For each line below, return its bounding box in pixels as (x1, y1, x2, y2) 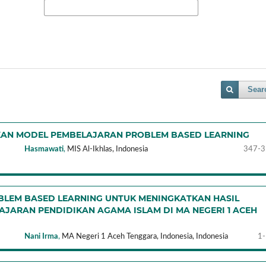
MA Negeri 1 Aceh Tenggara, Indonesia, (62, 232, 195, 240)
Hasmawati (24, 145, 64, 153)
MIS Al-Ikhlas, (67, 145, 115, 153)
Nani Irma (24, 232, 59, 240)
